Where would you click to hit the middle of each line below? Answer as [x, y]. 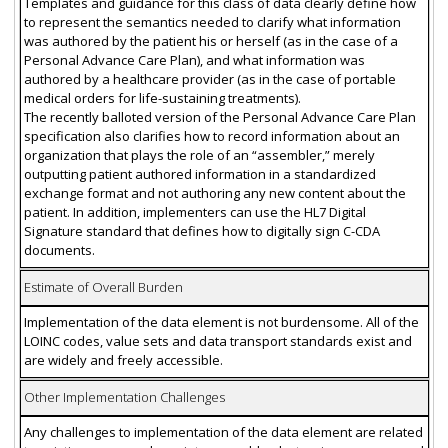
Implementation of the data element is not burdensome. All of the [221, 322]
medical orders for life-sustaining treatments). [162, 98]
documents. [59, 250]
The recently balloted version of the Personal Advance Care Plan [219, 117]
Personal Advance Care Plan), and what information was [194, 60]
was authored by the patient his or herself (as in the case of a [210, 41]
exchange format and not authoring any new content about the [214, 193]
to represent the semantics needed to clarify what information [212, 22]
